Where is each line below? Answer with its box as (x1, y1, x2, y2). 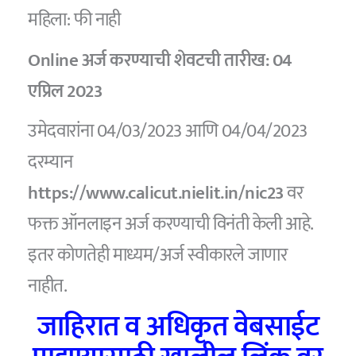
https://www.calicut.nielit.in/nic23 (28, 178, 284, 209)
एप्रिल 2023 (28, 75, 103, 106)
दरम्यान (28, 147, 73, 178)
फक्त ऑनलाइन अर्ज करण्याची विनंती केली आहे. (28, 209, 313, 240)
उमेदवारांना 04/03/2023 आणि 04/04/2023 (28, 116, 308, 147)
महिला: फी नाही (28, 5, 121, 36)
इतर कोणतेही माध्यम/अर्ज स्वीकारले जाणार (28, 240, 288, 271)
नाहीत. (28, 271, 68, 302)
